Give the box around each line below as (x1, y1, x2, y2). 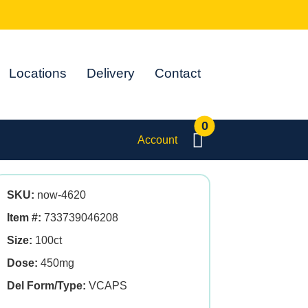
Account (137, 133, 177, 146)
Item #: (7, 212, 41, 223)
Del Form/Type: (7, 280, 86, 291)
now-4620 (34, 189, 86, 201)
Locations (9, 66, 67, 80)
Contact (155, 66, 201, 80)
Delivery (87, 66, 135, 80)
